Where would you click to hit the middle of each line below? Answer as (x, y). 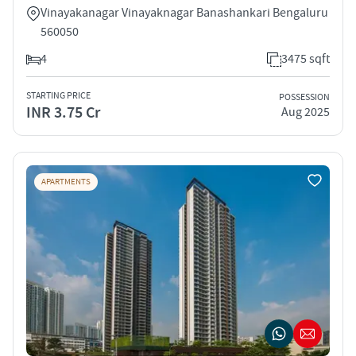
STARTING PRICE (58, 95)
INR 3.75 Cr (63, 112)
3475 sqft (306, 58)
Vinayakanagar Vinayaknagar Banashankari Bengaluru (184, 12)
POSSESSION (304, 98)
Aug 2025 (306, 112)
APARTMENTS (66, 182)
